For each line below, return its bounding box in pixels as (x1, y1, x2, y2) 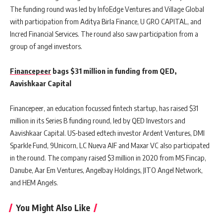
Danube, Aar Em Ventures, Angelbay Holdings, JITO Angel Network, (10, 166, 203, 175)
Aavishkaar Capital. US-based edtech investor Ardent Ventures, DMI (10, 128, 205, 138)
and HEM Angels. (10, 178, 58, 187)
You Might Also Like (16, 202, 90, 214)
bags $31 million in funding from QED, (51, 66, 176, 76)
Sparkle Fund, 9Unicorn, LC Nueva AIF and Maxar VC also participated (10, 141, 210, 150)
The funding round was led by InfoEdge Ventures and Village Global (10, 4, 204, 14)
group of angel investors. (10, 42, 82, 51)
